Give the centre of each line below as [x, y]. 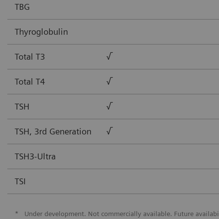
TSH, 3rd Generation [53, 131]
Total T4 [30, 81]
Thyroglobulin [41, 31]
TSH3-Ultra [35, 156]
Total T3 [30, 56]
